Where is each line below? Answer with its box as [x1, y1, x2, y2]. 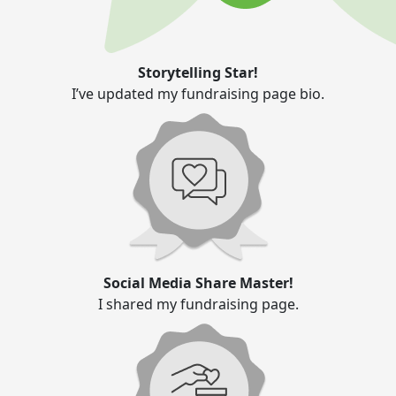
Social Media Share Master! [103, 273, 293, 293]
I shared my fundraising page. [97, 294, 299, 315]
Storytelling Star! [138, 63, 258, 83]
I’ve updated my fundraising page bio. [72, 84, 324, 104]
